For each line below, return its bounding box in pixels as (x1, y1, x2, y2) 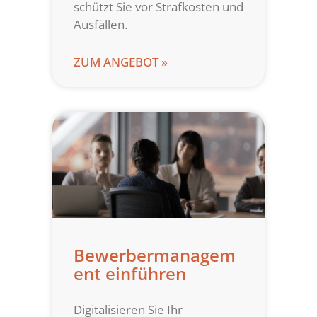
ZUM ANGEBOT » (74, 54, 168, 71)
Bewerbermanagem (74, 243, 236, 267)
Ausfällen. (74, 16, 127, 33)
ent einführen (74, 262, 186, 286)
